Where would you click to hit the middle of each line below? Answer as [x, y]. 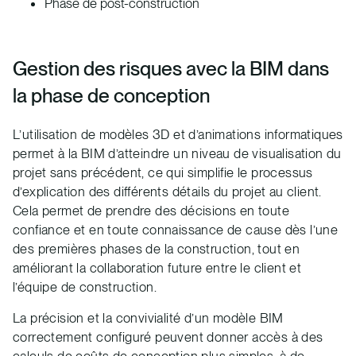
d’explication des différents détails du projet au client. [167, 191]
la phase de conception [111, 96]
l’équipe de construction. [85, 286]
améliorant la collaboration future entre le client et [157, 267]
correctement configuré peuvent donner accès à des [168, 337]
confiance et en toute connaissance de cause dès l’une [176, 229]
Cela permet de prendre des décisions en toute [151, 210]
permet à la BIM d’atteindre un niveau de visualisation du [177, 153]
